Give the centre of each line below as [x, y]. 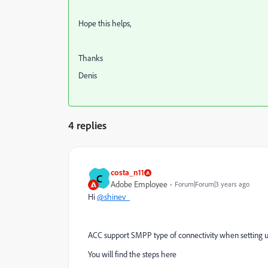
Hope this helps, [105, 23]
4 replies [87, 125]
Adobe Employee [139, 184]
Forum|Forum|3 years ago [212, 184]
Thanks [91, 58]
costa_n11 [127, 172]
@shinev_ [113, 197]
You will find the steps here [132, 254]
